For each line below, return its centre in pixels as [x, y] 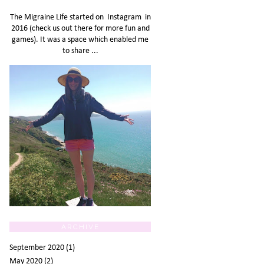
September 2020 [37, 247]
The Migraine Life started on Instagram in [80, 17]
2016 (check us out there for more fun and [80, 29]
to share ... [80, 51]
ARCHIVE [80, 227]
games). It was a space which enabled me [80, 40]
